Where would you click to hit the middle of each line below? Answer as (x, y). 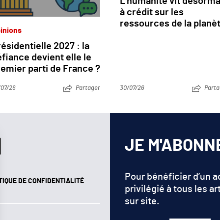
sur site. (142, 202)
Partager (88, 88)
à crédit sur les (152, 12)
